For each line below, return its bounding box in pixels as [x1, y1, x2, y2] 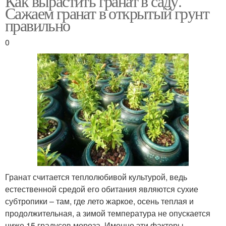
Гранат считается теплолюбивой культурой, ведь [5, 171, 187, 183]
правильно [5, 14, 70, 36]
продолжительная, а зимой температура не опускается [5, 207, 210, 219]
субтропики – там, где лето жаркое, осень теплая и [5, 195, 194, 207]
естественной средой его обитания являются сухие [5, 183, 198, 195]
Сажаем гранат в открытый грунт [5, 2, 209, 24]
